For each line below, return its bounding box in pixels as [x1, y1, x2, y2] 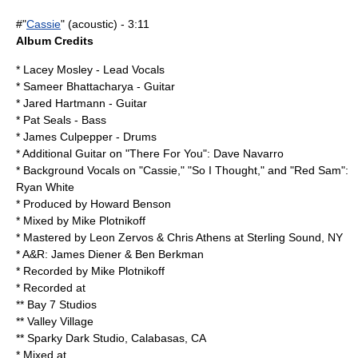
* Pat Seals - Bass [16, 113, 106, 126]
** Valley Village [16, 315, 93, 328]
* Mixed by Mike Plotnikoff [16, 214, 145, 227]
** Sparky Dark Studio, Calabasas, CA [16, 332, 206, 344]
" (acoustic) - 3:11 [61, 18, 149, 30]
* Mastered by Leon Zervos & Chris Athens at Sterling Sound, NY [16, 231, 343, 244]
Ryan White [16, 181, 74, 193]
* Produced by [16, 197, 90, 210]
